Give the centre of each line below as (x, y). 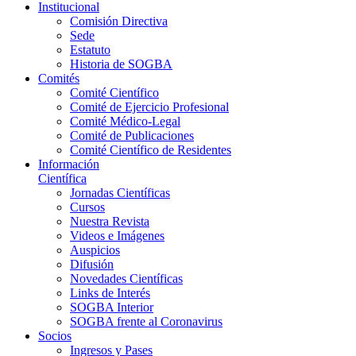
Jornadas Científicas (120, 193)
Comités (59, 79)
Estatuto (90, 50)
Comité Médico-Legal (125, 122)
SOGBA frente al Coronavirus (146, 322)
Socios (55, 336)
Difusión (92, 265)
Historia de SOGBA (121, 64)
